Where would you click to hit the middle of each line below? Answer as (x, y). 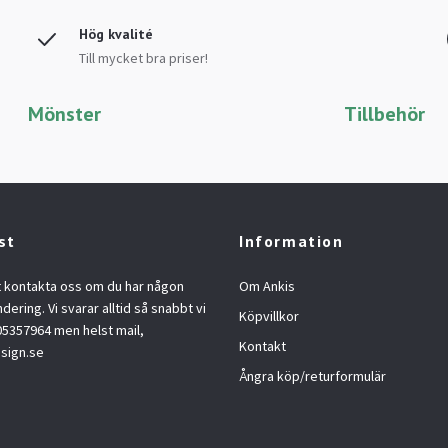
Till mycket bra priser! (143, 57)
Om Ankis (267, 285)
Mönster (64, 113)
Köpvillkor (269, 315)
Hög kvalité (115, 33)
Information (291, 240)
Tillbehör (384, 113)
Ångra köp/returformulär (312, 375)
